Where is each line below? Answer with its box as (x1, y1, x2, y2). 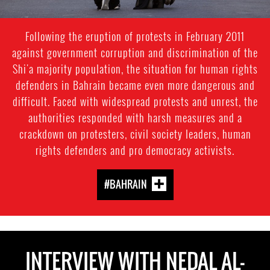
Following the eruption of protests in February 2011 (25, 28, 245, 44)
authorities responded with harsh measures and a (28, 109, 242, 125)
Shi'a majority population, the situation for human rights (12, 60, 258, 77)
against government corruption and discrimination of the (12, 44, 258, 60)
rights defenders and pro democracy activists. (36, 142, 234, 158)
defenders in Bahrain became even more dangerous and (15, 77, 255, 93)
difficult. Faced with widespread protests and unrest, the (12, 93, 258, 109)
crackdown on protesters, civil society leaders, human (19, 125, 251, 142)
